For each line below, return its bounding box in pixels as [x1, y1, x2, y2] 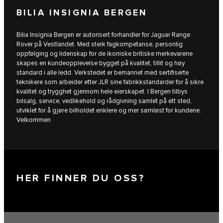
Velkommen [16, 115, 51, 124]
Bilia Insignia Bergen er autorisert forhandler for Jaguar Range [16, 30, 190, 39]
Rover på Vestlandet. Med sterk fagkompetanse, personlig [16, 40, 183, 48]
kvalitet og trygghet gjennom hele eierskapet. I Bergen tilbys [16, 87, 188, 96]
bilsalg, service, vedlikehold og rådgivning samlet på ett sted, [16, 97, 192, 105]
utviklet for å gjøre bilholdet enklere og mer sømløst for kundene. [16, 106, 201, 114]
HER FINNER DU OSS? [16, 172, 145, 185]
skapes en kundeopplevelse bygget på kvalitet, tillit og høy [16, 59, 185, 67]
